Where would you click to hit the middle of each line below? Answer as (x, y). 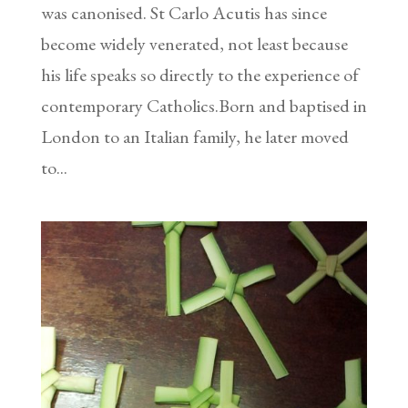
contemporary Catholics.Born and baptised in (204, 105)
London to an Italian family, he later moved (194, 136)
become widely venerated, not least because (194, 43)
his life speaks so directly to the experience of (199, 74)
